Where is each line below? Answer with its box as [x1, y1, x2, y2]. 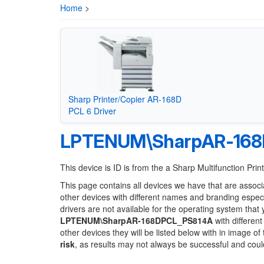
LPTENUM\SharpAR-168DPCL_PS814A [60, 214, 213, 226]
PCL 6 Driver [68, 104, 116, 117]
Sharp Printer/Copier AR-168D [68, 93, 181, 105]
